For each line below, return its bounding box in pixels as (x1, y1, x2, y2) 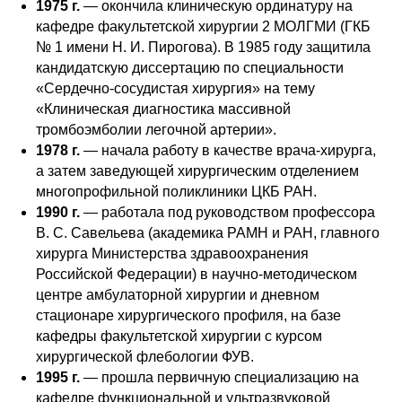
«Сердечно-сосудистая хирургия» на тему (36, 81, 315, 96)
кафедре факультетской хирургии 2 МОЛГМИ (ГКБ (36, 19, 371, 34)
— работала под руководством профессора (80, 205, 375, 220)
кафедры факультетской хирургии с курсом (36, 328, 322, 344)
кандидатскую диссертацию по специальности (36, 60, 344, 75)
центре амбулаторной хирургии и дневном (36, 287, 319, 302)
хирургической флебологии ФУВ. (36, 349, 254, 364)
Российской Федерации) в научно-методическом (36, 267, 357, 282)
